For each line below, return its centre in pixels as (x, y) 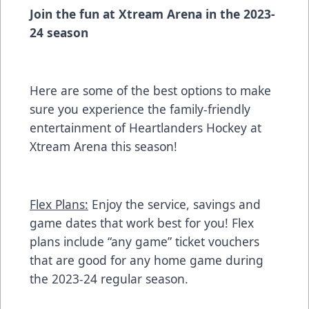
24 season (59, 33)
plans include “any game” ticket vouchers (144, 242)
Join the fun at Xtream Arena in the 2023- (152, 14)
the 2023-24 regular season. (112, 279)
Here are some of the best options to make (150, 91)
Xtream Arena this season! (103, 147)
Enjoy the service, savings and (175, 205)
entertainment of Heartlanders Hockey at (146, 128)
